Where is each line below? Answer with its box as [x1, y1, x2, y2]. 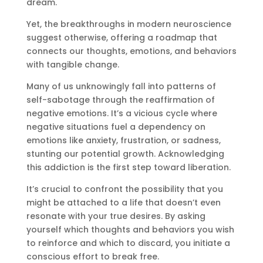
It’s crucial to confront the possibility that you [26, 183, 223, 195]
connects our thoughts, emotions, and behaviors [26, 45, 237, 57]
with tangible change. [26, 58, 119, 70]
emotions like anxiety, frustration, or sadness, [26, 134, 221, 146]
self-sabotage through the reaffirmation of [26, 93, 215, 106]
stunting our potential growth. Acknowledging [26, 147, 224, 160]
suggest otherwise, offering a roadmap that [26, 31, 217, 43]
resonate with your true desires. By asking [26, 210, 205, 222]
